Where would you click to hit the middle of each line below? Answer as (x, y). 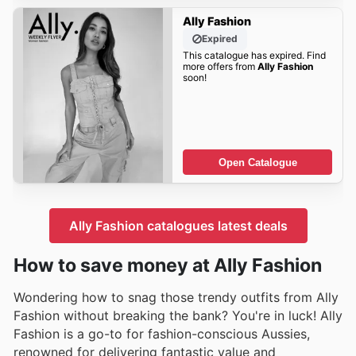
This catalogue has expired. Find (254, 56)
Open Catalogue (257, 162)
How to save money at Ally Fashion (168, 265)
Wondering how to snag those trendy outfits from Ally (176, 297)
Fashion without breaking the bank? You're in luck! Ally (178, 315)
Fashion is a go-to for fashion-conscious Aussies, (162, 333)
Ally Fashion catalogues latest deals (178, 225)
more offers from (220, 67)
